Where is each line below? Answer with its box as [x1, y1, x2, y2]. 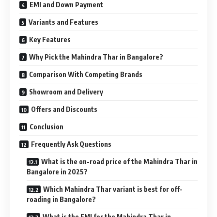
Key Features [29, 35, 71, 44]
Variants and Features [29, 17, 98, 26]
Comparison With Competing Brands [29, 70, 142, 78]
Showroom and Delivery [29, 87, 103, 96]
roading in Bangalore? [27, 195, 96, 203]
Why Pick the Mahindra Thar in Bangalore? [29, 52, 163, 61]
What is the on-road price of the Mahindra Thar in [41, 157, 198, 166]
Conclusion [30, 122, 63, 131]
